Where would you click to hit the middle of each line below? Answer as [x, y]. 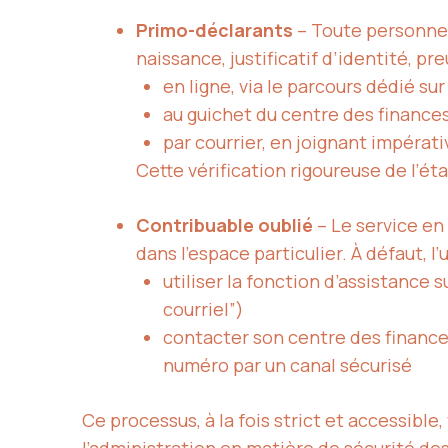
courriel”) [203, 309]
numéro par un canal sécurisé [287, 365]
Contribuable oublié [224, 225]
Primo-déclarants [214, 30]
